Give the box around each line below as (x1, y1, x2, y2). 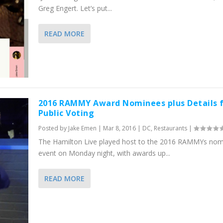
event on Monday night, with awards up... (38, 148, 170, 158)
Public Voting (38, 108, 95, 119)
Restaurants (153, 124, 187, 133)
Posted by (38, 124, 68, 133)
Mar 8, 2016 (103, 124, 136, 133)
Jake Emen (68, 124, 97, 133)
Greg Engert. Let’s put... (38, 3, 112, 13)
